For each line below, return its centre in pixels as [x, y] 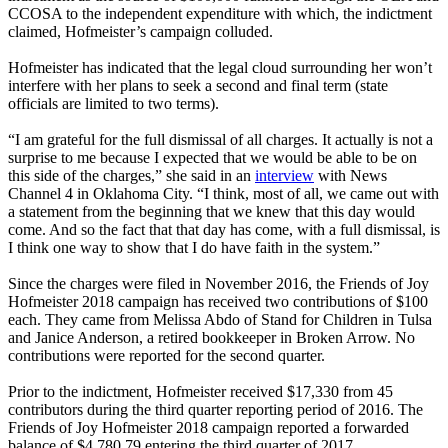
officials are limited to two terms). [113, 104]
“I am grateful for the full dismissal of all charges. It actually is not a [220, 140]
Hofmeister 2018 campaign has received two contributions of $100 [218, 302]
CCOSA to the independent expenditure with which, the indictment [220, 14]
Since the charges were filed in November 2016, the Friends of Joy [218, 284]
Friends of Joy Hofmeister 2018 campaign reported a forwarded [208, 428]
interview [284, 176]
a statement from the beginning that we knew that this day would [211, 212]
